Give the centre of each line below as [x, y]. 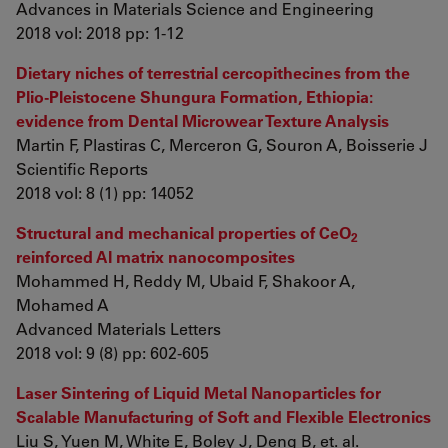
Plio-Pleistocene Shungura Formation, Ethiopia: [194, 96]
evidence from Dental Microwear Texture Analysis [202, 120]
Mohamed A [62, 304]
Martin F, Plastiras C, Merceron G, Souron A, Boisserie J [222, 144]
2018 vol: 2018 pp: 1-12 [100, 32]
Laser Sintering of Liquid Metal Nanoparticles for [198, 392]
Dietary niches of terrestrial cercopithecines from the [213, 72]
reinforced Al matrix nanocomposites [155, 256]
